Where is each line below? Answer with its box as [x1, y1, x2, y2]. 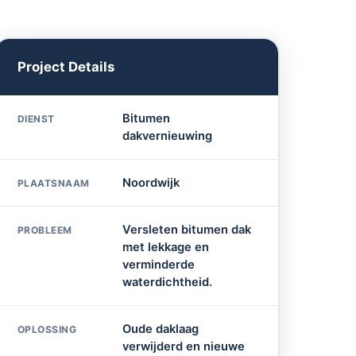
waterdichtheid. [122, 274, 212, 289]
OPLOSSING [17, 323, 76, 335]
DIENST [17, 112, 55, 125]
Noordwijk [122, 175, 180, 190]
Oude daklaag [122, 321, 199, 336]
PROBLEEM [17, 223, 72, 236]
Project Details [17, 58, 114, 75]
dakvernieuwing [122, 128, 212, 143]
